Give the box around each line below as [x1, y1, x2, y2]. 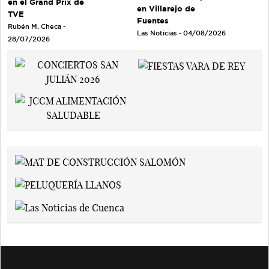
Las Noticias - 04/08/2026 [137, 29, 226, 37]
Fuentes [137, 16, 169, 25]
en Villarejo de [137, 4, 195, 13]
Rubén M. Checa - [8, 23, 65, 31]
